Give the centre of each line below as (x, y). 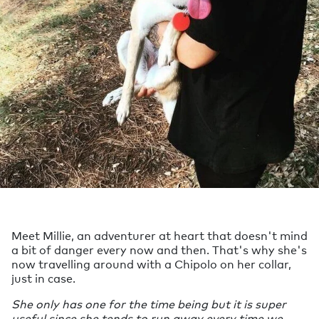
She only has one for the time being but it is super (149, 303)
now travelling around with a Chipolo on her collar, (151, 263)
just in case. (43, 278)
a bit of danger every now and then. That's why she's (159, 249)
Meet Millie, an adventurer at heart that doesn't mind (159, 235)
